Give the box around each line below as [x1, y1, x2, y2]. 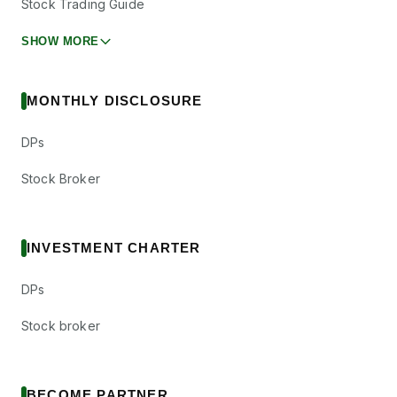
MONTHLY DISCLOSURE [27, 93, 203, 108]
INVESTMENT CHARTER [27, 240, 201, 255]
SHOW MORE [21, 35, 99, 48]
